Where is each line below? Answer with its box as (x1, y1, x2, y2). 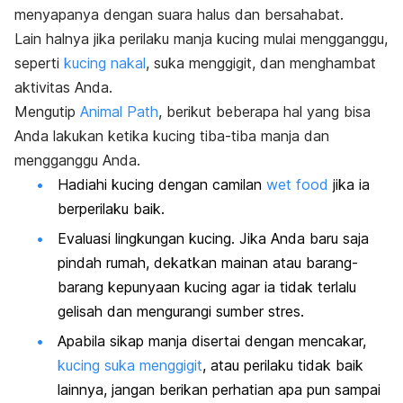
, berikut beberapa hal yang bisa (158, 102, 371, 121)
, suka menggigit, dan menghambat (146, 53, 376, 72)
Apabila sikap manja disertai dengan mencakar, (58, 332, 366, 351)
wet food (266, 175, 328, 193)
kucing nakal (64, 53, 146, 72)
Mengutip (14, 102, 80, 121)
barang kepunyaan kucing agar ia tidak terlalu (58, 277, 356, 296)
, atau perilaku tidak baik (202, 356, 363, 375)
